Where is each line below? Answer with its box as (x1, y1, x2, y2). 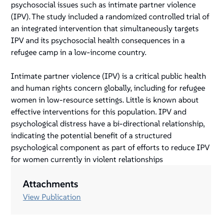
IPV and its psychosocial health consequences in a (11, 35, 185, 46)
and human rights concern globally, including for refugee (11, 83, 206, 93)
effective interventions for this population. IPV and (11, 107, 187, 117)
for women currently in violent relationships (11, 154, 164, 165)
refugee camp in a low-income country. (11, 47, 147, 57)
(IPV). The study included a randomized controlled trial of (11, 11, 210, 22)
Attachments (23, 177, 79, 191)
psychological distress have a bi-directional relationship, (11, 118, 205, 129)
